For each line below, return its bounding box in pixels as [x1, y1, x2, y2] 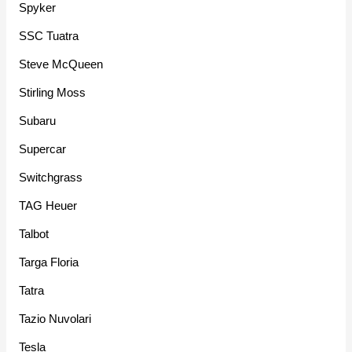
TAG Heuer [19, 198, 78, 212]
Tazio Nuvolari [19, 311, 92, 325]
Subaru [19, 113, 57, 127]
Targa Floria [19, 255, 79, 269]
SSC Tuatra [19, 28, 79, 42]
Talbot [19, 226, 49, 240]
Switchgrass [19, 170, 83, 184]
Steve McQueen [19, 57, 104, 71]
